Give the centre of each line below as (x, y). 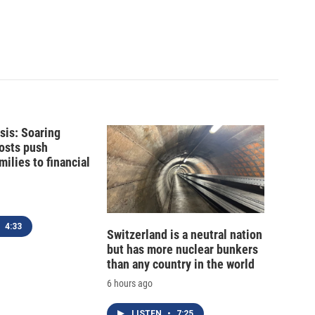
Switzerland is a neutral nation (185, 235)
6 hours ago (130, 284)
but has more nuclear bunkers (182, 250)
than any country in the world (181, 264)
